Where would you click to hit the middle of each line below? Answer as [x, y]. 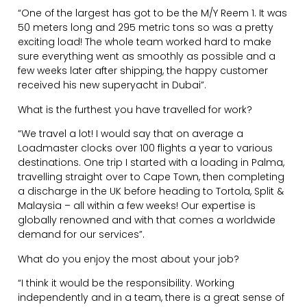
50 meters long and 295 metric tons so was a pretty [146, 28]
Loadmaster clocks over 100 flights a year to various [146, 148]
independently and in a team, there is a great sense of [151, 297]
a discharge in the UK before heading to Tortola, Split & [151, 192]
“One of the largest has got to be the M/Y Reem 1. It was [153, 13]
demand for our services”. [82, 235]
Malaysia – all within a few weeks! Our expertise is [137, 206]
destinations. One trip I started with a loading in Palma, [151, 163]
